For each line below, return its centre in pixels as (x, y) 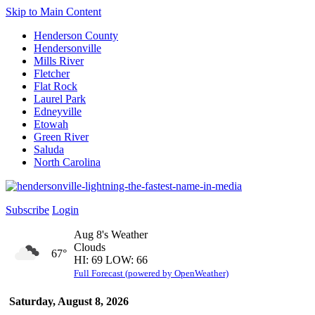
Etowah (51, 124)
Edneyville (58, 111)
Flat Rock (56, 86)
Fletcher (52, 73)
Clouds (90, 247)
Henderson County (76, 36)
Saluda (49, 149)
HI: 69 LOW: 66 (111, 260)
